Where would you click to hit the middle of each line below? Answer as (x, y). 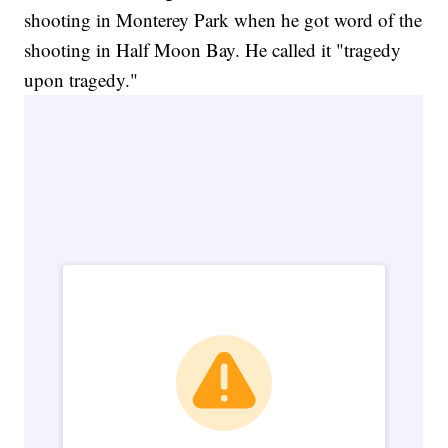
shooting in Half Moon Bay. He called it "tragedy (213, 49)
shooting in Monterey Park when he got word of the (223, 19)
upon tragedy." (81, 79)
